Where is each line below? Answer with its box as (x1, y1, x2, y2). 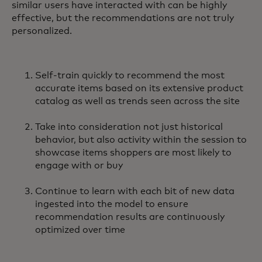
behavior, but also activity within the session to (35, 135, 247, 145)
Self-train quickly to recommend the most (35, 71, 225, 81)
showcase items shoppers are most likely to (35, 148, 232, 158)
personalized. (12, 26, 72, 36)
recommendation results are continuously (35, 212, 225, 222)
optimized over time (35, 225, 125, 235)
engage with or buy (35, 161, 123, 171)
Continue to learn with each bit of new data (35, 187, 235, 196)
